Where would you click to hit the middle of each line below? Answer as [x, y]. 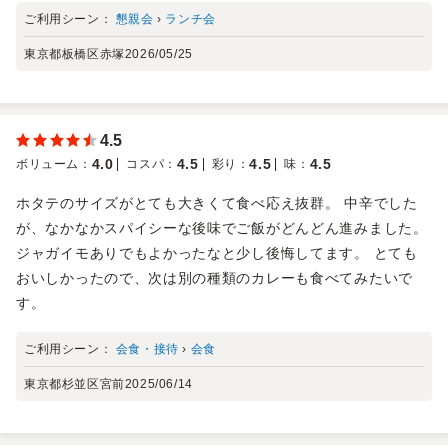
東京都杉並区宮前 [74, 383]
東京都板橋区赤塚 [74, 53]
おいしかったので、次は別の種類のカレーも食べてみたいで [214, 277]
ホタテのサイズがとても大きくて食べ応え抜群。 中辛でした [217, 202]
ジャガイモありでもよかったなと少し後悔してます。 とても [217, 252]
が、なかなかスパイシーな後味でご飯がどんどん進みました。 [222, 227]
